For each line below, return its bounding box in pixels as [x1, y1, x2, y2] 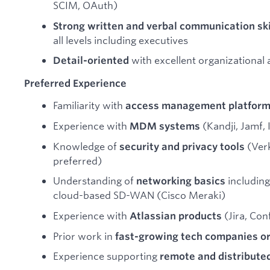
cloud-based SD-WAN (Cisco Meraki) [53, 189, 225, 202]
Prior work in [53, 229, 115, 242]
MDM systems [130, 120, 200, 133]
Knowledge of [53, 139, 119, 152]
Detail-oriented [53, 54, 129, 67]
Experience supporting [53, 250, 160, 263]
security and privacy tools [119, 140, 245, 152]
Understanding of [53, 174, 136, 187]
